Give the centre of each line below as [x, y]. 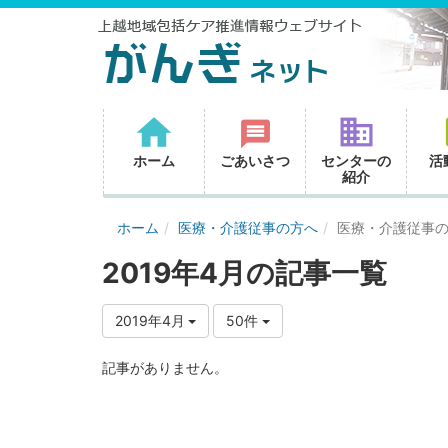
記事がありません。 [165, 368]
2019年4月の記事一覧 [244, 273]
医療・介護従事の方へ [248, 228]
